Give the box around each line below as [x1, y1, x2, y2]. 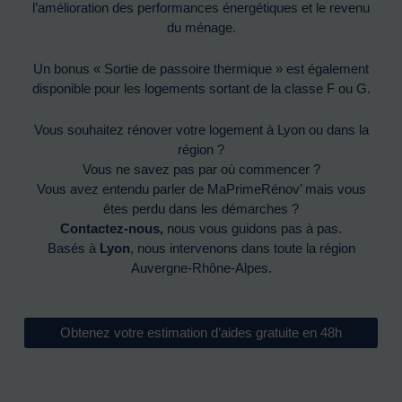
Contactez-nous [60, 220, 160, 236]
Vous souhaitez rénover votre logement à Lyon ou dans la [33, 121, 369, 137]
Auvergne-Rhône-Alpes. [130, 259, 272, 275]
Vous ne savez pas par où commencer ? [82, 161, 320, 177]
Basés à [47, 240, 100, 256]
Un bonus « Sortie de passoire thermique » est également [33, 60, 369, 76]
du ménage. [166, 19, 236, 35]
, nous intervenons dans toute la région [129, 240, 355, 256]
